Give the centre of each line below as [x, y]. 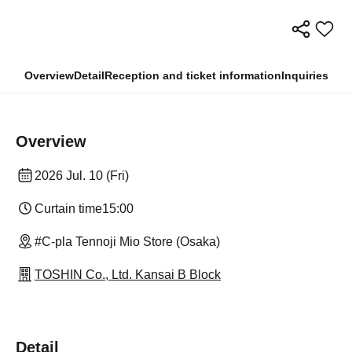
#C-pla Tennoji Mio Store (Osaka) [127, 242]
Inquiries [304, 75]
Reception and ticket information [192, 75]
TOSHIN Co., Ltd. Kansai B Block [128, 275]
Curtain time [68, 209]
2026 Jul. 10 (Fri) [82, 176]
